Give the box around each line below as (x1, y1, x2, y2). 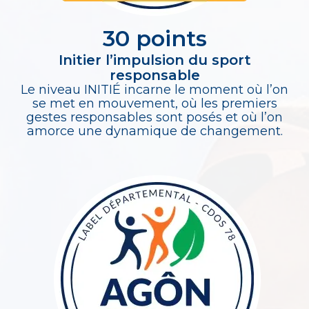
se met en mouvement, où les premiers (32, 95, 277, 111)
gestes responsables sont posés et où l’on (26, 109, 283, 125)
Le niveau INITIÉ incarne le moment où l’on (21, 81, 288, 97)
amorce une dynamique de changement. (26, 123, 283, 139)
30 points (102, 24, 207, 52)
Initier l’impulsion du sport (58, 51, 251, 68)
